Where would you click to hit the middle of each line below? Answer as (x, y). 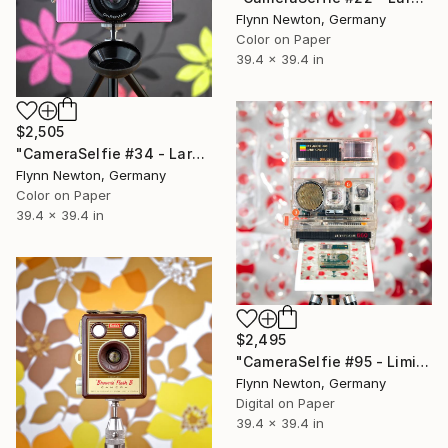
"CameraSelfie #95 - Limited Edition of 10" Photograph (422, 362)
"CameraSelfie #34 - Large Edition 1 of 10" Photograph (198, 154)
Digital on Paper (285, 403)
